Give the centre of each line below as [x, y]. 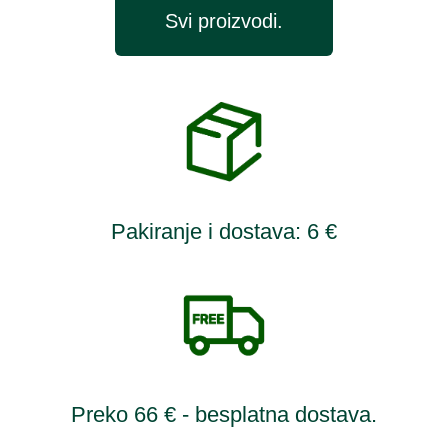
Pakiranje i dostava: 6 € [224, 232]
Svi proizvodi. [224, 21]
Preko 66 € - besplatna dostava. [224, 414]
